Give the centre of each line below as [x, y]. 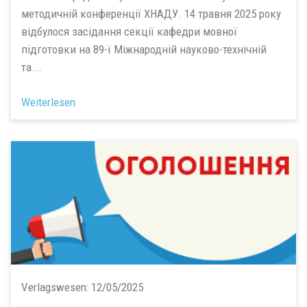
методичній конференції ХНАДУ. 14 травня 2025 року [151, 14]
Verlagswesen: [56, 287]
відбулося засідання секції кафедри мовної [129, 32]
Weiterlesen [48, 102]
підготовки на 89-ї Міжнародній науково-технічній [144, 49]
